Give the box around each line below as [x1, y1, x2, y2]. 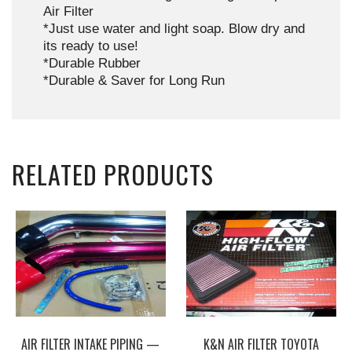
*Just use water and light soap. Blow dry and [43, 21, 305, 36]
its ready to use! [43, 38, 138, 53]
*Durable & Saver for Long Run [43, 73, 225, 88]
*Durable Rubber [43, 56, 141, 71]
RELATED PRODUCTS [12, 156, 214, 192]
